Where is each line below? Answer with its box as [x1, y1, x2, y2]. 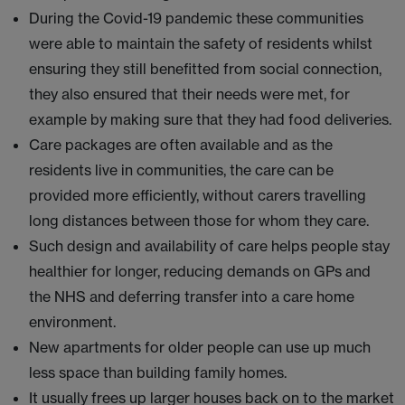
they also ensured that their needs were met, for [29, 85, 350, 103]
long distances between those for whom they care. [29, 212, 369, 230]
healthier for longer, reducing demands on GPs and [29, 262, 371, 280]
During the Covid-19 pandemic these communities [29, 9, 363, 27]
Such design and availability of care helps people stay [29, 237, 390, 255]
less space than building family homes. [29, 363, 287, 381]
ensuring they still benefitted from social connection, [29, 60, 381, 78]
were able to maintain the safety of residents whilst [29, 34, 372, 52]
